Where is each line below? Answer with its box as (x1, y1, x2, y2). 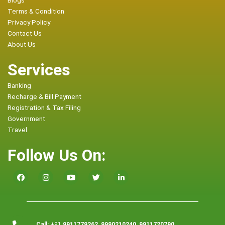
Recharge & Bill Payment (8, 92, 81, 101)
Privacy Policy (8, 18, 50, 27)
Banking (8, 81, 31, 90)
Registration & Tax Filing (8, 103, 81, 112)
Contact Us (8, 29, 42, 38)
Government (8, 115, 45, 123)
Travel (8, 126, 27, 134)
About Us (8, 40, 36, 49)
